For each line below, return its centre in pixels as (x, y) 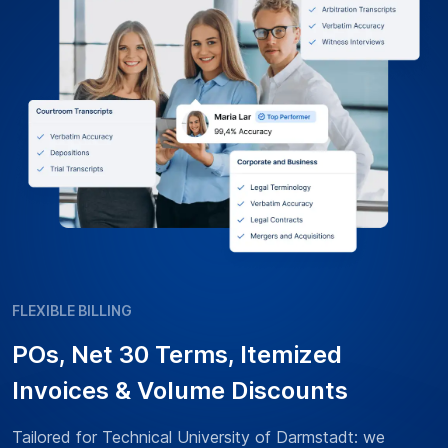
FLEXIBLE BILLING (72, 311)
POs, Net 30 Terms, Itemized (177, 355)
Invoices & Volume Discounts (180, 391)
